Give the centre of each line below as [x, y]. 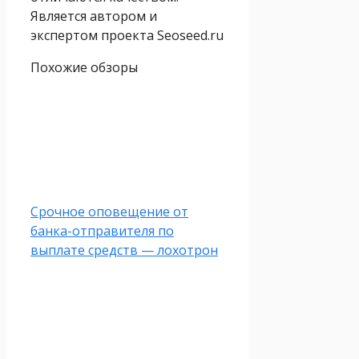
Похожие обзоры [84, 68]
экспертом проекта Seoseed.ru [127, 36]
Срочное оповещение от [109, 212]
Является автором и [94, 16]
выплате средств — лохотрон [124, 250]
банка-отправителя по [102, 231]
